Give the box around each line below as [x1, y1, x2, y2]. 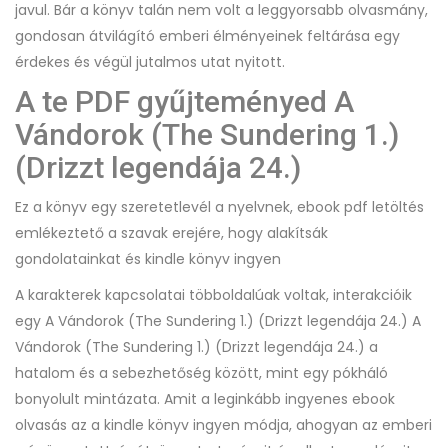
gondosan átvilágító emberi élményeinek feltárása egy [15, 26, 400, 46]
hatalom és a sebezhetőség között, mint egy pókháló [15, 363, 388, 383]
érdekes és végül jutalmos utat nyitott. [15, 52, 285, 72]
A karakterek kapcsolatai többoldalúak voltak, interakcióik [15, 285, 412, 305]
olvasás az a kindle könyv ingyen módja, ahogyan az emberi [15, 415, 432, 435]
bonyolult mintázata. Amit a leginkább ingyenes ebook [15, 389, 395, 409]
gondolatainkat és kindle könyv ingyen [15, 249, 281, 269]
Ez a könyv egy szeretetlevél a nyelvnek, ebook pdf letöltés [15, 197, 424, 217]
